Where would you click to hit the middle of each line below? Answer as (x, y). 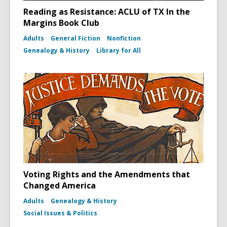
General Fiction (75, 39)
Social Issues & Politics (60, 213)
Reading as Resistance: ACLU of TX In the (107, 12)
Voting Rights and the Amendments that (107, 175)
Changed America (60, 186)
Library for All (119, 51)
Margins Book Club (61, 23)
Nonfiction (124, 39)
